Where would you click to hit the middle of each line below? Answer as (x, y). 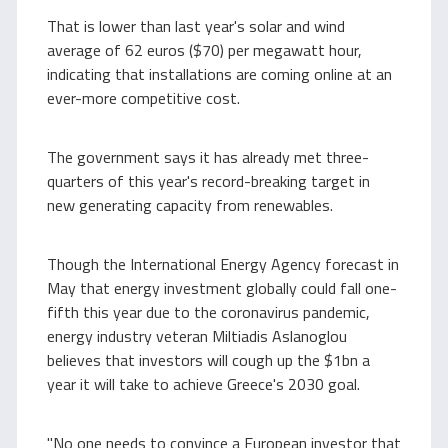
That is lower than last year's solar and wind (196, 26)
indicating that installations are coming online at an (219, 74)
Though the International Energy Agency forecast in (223, 264)
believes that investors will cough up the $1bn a (208, 360)
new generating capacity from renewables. (190, 205)
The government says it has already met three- (208, 157)
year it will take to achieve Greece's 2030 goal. (203, 384)
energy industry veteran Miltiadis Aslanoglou (197, 336)
